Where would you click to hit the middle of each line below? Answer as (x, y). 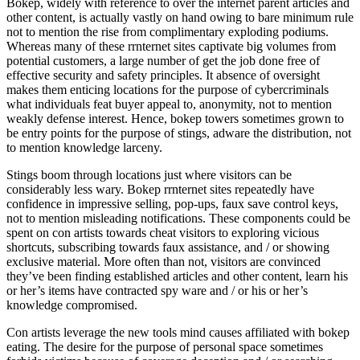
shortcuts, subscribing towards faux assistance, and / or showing (168, 247)
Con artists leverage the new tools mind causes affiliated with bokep (178, 332)
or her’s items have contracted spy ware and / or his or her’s (157, 290)
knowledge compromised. (72, 305)
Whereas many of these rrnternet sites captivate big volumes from (171, 46)
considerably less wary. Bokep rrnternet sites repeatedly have (160, 189)
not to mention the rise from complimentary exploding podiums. (168, 31)
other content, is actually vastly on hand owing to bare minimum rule (180, 17)
